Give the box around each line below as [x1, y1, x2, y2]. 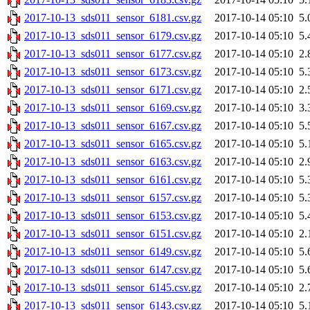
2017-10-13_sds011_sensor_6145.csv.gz [24, 282, 201, 294]
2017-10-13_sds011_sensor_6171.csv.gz [24, 84, 201, 96]
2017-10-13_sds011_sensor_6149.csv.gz [24, 246, 201, 258]
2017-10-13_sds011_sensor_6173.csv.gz [24, 66, 201, 78]
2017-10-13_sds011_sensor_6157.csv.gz [24, 192, 201, 204]
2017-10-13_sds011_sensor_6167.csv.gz [24, 120, 201, 132]
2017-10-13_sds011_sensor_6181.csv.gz [24, 12, 201, 24]
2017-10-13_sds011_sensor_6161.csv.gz [24, 174, 201, 186]
